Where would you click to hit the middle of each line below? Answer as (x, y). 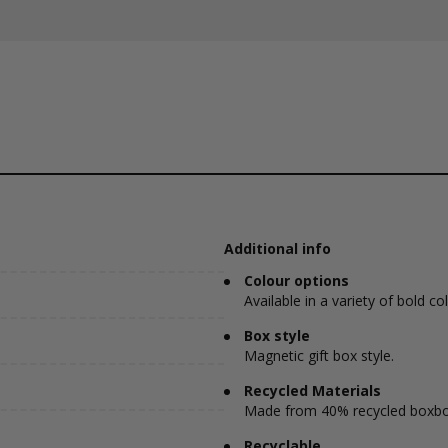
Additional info (277, 248)
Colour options (296, 280)
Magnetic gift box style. (319, 355)
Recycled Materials (312, 390)
